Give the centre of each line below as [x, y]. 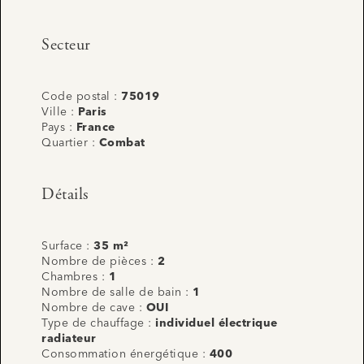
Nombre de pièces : [100, 262]
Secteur [66, 45]
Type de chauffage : [98, 324]
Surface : [67, 247]
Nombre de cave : [94, 308]
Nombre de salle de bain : [117, 293]
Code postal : [81, 97]
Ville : [60, 113]
